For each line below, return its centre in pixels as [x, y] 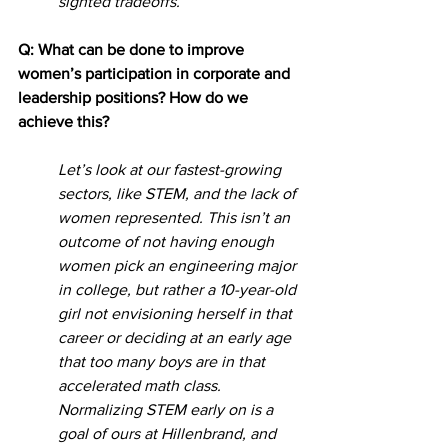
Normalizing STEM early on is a [167, 409]
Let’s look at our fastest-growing [171, 169]
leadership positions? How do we [135, 97]
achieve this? [63, 121]
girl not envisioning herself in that [177, 313]
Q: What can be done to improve [133, 49]
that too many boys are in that [163, 361]
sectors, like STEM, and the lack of [179, 193]
